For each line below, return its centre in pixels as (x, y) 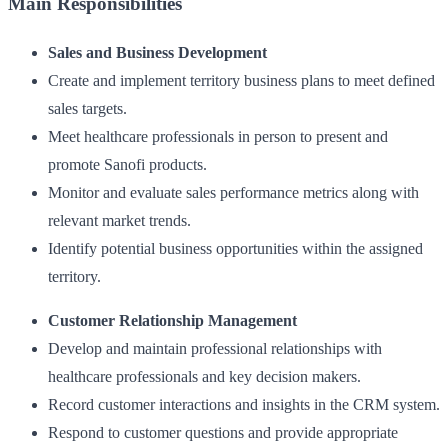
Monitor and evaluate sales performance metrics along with (233, 193)
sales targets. (87, 109)
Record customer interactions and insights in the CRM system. (244, 405)
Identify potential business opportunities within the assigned (235, 249)
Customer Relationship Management (172, 321)
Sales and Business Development (157, 53)
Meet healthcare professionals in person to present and (218, 137)
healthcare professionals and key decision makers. (204, 377)
